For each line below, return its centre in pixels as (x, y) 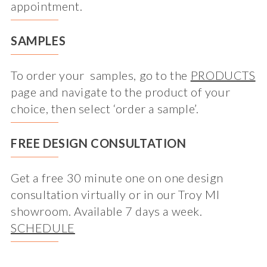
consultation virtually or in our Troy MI (115, 194)
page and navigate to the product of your (120, 91)
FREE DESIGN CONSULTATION (98, 143)
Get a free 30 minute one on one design (117, 177)
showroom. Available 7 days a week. (106, 211)
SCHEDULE (43, 227)
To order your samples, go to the (100, 75)
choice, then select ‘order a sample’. (105, 108)
